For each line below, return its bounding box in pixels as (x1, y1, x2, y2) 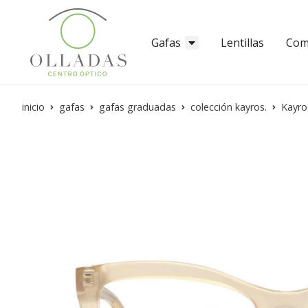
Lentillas (221, 34, 264, 50)
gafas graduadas (99, 100, 176, 114)
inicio (22, 100, 45, 114)
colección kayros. (190, 100, 267, 114)
